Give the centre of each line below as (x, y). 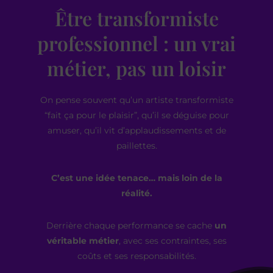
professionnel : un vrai (136, 43)
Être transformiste (136, 18)
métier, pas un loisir (136, 68)
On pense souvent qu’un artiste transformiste (136, 100)
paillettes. (136, 145)
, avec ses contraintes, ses (172, 240)
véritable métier (83, 240)
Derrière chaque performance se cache (130, 225)
